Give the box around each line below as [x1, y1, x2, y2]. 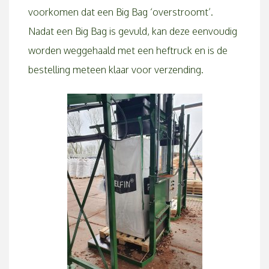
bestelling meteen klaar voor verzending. [28, 64, 204, 76]
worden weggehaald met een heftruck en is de [28, 44, 228, 56]
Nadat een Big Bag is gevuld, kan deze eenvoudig [28, 25, 237, 37]
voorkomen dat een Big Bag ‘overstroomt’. [28, 6, 213, 18]
